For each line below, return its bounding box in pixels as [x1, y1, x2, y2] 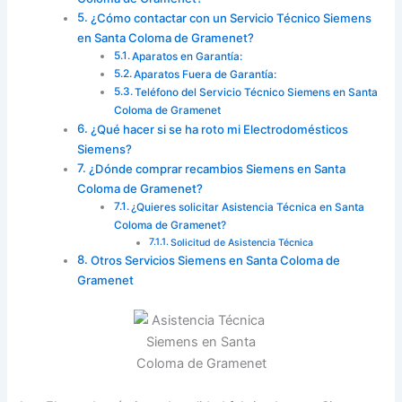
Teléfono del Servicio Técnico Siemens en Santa [135, 85, 379, 99]
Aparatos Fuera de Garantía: [134, 67, 277, 81]
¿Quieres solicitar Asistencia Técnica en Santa [131, 200, 365, 214]
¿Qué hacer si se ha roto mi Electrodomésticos [90, 121, 348, 136]
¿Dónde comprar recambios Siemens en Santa [88, 161, 345, 176]
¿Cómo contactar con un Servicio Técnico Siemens [90, 10, 371, 25]
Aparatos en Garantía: [132, 49, 243, 63]
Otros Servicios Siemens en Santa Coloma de [90, 252, 340, 267]
